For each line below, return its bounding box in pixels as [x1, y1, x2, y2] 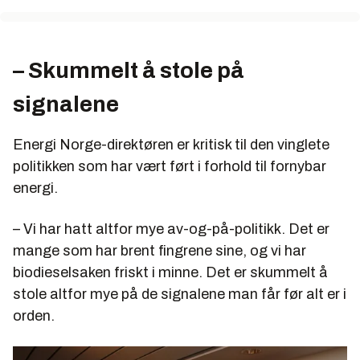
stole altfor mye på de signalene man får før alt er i [13, 285, 346, 302]
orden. [13, 307, 55, 324]
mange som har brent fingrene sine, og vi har [13, 242, 306, 259]
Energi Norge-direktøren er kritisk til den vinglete [13, 136, 329, 153]
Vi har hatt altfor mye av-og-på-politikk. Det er [20, 220, 329, 237]
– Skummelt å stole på [13, 57, 244, 83]
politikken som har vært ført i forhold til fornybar [13, 157, 326, 174]
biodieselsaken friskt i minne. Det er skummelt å [13, 264, 328, 280]
